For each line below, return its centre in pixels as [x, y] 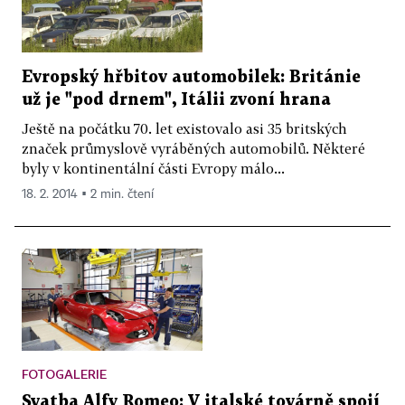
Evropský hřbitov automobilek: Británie [191, 78]
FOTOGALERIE [64, 373]
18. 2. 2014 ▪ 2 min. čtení [88, 195]
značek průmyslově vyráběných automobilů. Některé [193, 149]
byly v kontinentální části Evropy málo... [153, 169]
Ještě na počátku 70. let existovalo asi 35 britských [184, 129]
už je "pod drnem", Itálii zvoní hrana [176, 100]
